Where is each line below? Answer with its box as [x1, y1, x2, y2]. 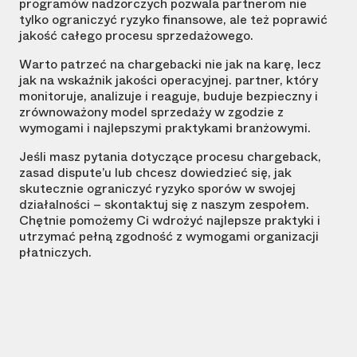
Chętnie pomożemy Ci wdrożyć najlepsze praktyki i [19, 211, 320, 230]
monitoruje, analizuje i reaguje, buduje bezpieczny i [19, 87, 318, 106]
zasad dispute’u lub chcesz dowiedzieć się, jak [19, 163, 292, 182]
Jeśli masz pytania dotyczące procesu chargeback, [19, 147, 321, 167]
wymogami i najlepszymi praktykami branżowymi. [19, 119, 311, 138]
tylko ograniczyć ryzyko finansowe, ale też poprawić [19, 10, 328, 29]
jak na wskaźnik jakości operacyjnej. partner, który [19, 71, 318, 90]
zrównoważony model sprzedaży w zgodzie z [19, 103, 284, 122]
